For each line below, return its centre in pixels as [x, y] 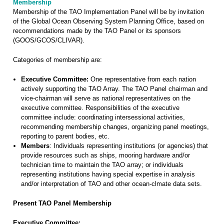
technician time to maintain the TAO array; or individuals [102, 165]
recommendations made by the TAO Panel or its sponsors [97, 31]
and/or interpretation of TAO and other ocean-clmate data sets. [111, 184]
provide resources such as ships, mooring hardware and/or [105, 155]
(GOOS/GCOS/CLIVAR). [49, 40]
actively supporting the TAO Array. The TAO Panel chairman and [114, 89]
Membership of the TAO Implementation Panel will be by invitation [108, 12]
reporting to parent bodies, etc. [65, 136]
